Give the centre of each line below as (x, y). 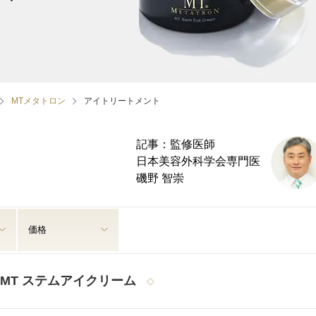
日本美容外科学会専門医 (198, 161)
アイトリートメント (122, 101)
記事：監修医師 (176, 144)
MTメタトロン (38, 101)
